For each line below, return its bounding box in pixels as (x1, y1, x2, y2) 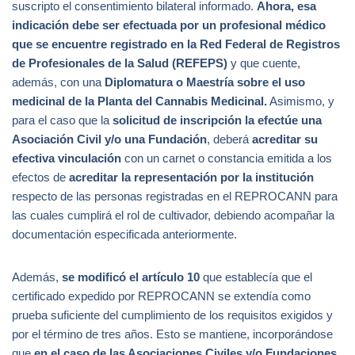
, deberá (207, 132, 252, 147)
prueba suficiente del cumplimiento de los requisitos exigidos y (12, 308, 333, 323)
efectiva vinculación (12, 151, 121, 166)
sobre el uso (237, 75, 305, 90)
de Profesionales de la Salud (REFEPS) (12, 56, 231, 71)
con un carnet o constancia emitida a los (121, 151, 332, 166)
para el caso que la (12, 113, 113, 128)
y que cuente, (231, 56, 300, 71)
